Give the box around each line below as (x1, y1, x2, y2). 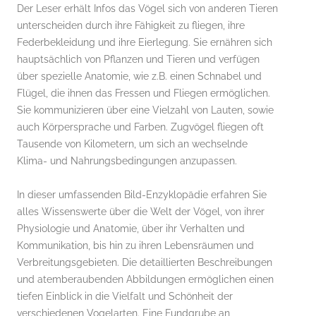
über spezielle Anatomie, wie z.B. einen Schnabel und (17, 70, 262, 82)
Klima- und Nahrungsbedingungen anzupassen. (17, 154, 237, 166)
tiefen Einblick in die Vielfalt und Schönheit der (17, 290, 233, 302)
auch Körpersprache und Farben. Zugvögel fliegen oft (17, 121, 264, 133)
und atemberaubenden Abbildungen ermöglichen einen (17, 273, 274, 285)
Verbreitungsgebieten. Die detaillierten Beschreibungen (17, 256, 272, 268)
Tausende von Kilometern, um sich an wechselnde (17, 138, 248, 150)
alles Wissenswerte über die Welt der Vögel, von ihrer (17, 205, 265, 217)
